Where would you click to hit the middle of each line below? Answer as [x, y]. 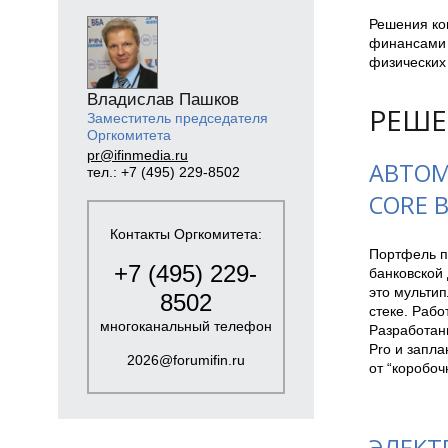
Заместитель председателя [178, 117]
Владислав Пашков [163, 99]
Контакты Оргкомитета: [185, 233]
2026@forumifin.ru [185, 359]
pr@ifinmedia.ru [138, 155]
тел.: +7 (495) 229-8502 [164, 172]
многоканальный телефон [185, 325]
